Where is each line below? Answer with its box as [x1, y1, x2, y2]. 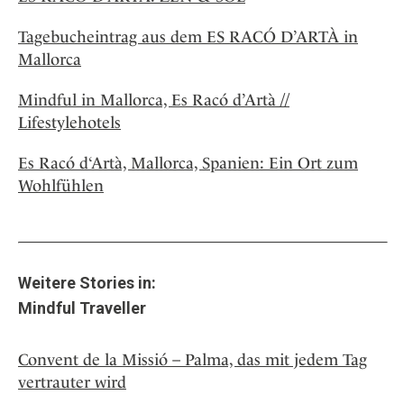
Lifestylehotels [18, 113, 121, 133]
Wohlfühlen [18, 176, 104, 196]
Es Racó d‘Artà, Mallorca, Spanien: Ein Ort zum [18, 153, 358, 173]
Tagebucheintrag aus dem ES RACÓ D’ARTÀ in [18, 27, 358, 47]
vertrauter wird [18, 372, 126, 392]
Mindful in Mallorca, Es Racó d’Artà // [18, 90, 289, 110]
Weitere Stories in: [18, 273, 156, 293]
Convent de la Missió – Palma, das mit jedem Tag [18, 350, 367, 370]
